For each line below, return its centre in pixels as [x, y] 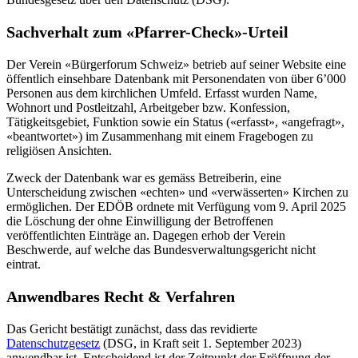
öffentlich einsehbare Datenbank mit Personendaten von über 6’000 [176, 79]
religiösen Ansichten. [59, 151]
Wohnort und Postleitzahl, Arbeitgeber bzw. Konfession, [148, 108]
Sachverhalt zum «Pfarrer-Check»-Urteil [147, 32]
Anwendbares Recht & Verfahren [121, 297]
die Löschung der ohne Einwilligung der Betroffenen [140, 221]
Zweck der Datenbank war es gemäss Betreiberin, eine [144, 178]
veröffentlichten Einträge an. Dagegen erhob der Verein [146, 236]
